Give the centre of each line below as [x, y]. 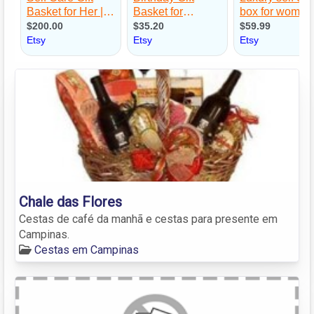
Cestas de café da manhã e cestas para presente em [148, 219]
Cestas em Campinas [87, 250]
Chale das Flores [70, 202]
